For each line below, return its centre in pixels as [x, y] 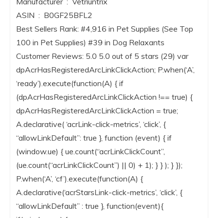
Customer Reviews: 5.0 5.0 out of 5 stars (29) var [102, 56]
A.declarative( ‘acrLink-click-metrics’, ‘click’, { [91, 124]
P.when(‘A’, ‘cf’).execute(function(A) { [80, 179]
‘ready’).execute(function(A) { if [70, 83]
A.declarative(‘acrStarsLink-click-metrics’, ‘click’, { [99, 192]
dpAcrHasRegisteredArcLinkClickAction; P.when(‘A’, [105, 70]
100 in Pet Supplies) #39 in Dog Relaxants [90, 43]
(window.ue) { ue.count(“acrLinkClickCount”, [91, 152]
